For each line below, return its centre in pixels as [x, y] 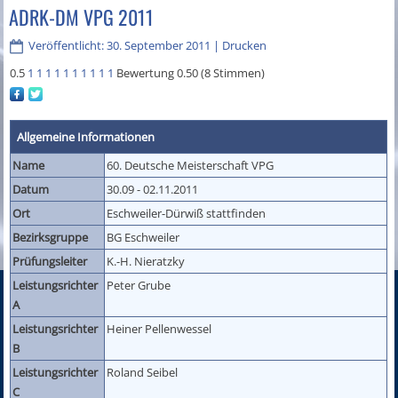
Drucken [245, 46]
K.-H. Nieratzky [146, 261]
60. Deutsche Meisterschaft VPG [191, 165]
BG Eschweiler [143, 237]
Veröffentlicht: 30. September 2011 [120, 46]
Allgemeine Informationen [86, 136]
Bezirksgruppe [51, 237]
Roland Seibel [143, 372]
